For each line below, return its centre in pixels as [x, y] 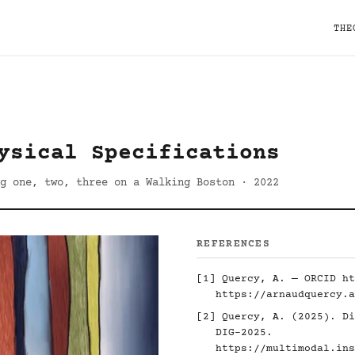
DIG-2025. [244, 333]
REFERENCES [233, 244]
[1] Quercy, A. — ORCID [269, 279]
